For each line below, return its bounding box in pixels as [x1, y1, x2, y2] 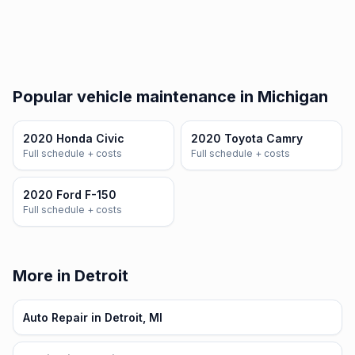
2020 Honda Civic [23, 132, 124, 145]
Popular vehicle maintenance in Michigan [13, 87, 328, 106]
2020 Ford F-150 [23, 188, 116, 201]
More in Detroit [13, 266, 128, 285]
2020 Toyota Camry [191, 132, 303, 145]
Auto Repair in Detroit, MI [23, 311, 162, 324]
